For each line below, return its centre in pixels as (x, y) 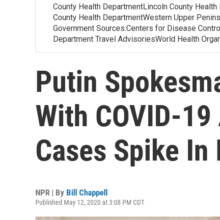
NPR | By (51, 192)
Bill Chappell (87, 192)
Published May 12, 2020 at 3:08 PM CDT (90, 202)
